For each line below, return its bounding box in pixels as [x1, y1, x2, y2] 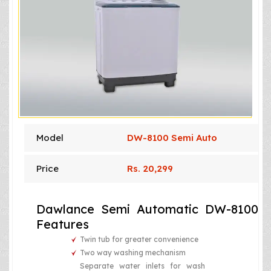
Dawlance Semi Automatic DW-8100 [36, 201, 258, 217]
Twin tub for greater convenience [80, 235, 199, 244]
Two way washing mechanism [80, 248, 186, 258]
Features [36, 217, 89, 232]
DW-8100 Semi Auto [127, 132, 217, 144]
